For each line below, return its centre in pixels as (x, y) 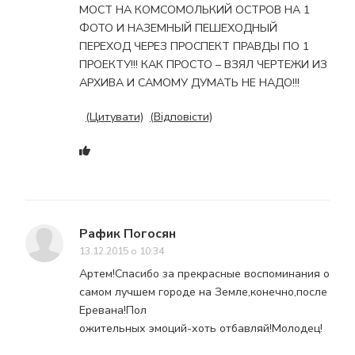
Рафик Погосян (128, 234)
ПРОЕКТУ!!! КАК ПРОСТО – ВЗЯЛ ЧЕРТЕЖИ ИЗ (203, 65)
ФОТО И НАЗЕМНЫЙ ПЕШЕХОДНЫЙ (178, 29)
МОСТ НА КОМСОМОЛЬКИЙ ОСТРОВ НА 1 (195, 10)
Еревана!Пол (113, 311)
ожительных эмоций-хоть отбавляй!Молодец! (201, 329)
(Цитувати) (115, 117)
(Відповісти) (181, 117)
